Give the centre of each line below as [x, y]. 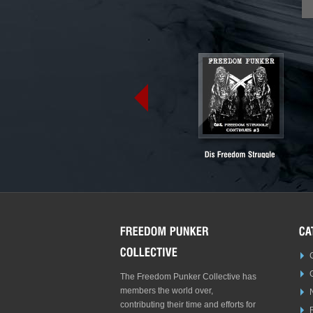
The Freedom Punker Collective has [188, 276]
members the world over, [167, 290]
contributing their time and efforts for [188, 304]
